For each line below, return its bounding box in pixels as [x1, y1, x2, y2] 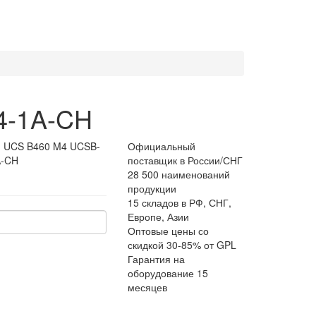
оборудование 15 [128, 266, 208, 280]
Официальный [128, 139, 195, 153]
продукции [128, 181, 176, 195]
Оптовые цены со [128, 224, 209, 238]
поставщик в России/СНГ [128, 153, 243, 167]
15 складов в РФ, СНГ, [128, 195, 231, 209]
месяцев [128, 280, 167, 294]
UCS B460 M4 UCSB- [4, 139, 101, 153]
